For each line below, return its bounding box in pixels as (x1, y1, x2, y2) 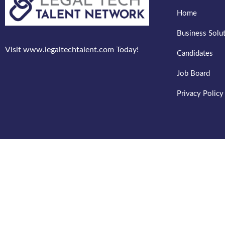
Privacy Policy (177, 90, 223, 98)
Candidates (177, 50, 213, 58)
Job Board (177, 70, 210, 78)
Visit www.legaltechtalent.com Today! (5, 45, 139, 54)
